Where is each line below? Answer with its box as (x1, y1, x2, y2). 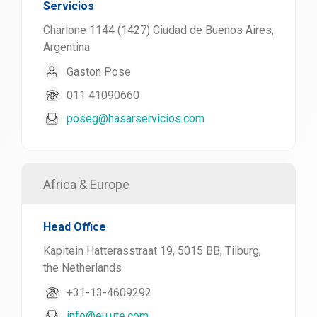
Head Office (43, 220, 106, 234)
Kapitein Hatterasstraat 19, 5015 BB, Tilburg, (43, 244, 261, 258)
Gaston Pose (67, 64, 131, 79)
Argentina (43, 40, 90, 54)
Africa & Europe (43, 177, 129, 192)
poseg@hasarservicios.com (67, 111, 204, 125)
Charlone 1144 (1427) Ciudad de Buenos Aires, (43, 23, 274, 37)
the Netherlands (43, 261, 122, 275)
